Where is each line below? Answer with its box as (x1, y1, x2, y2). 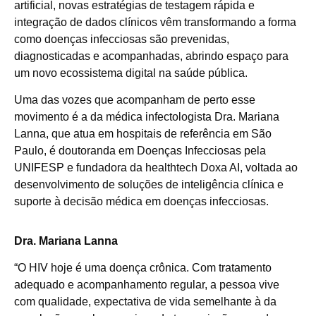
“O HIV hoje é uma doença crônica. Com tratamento (14, 262, 272, 274)
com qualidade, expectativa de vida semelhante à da (14, 296, 276, 308)
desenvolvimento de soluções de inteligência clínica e (14, 178, 284, 190)
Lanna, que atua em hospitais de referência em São (14, 128, 272, 140)
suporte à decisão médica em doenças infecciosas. (14, 195, 269, 207)
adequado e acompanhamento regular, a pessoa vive (14, 279, 279, 291)
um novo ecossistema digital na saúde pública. (14, 66, 248, 79)
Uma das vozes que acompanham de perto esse (14, 94, 255, 106)
